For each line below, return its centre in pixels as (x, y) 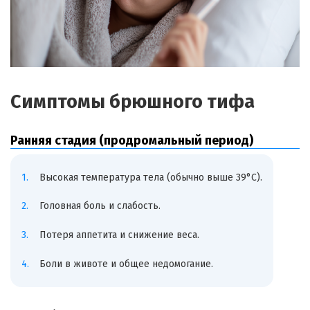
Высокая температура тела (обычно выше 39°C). (151, 177)
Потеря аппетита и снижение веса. (119, 235)
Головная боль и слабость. (100, 206)
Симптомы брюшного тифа (133, 102)
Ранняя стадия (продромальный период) (132, 141)
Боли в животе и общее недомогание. (126, 264)
